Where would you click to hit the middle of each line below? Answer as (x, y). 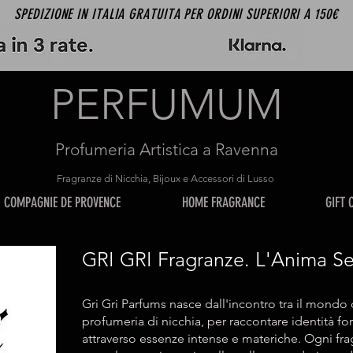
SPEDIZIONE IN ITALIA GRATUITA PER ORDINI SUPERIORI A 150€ (176, 14)
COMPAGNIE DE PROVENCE (62, 203)
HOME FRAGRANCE (223, 203)
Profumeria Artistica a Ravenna (167, 149)
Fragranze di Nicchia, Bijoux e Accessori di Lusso (166, 178)
